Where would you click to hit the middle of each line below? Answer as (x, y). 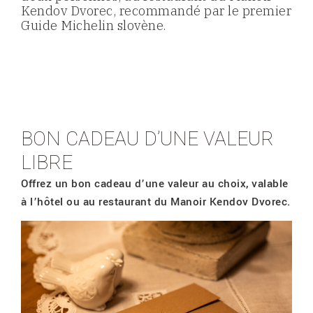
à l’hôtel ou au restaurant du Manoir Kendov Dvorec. (156, 202)
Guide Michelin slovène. (94, 26)
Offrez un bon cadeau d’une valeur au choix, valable (155, 183)
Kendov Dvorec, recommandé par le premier (156, 11)
